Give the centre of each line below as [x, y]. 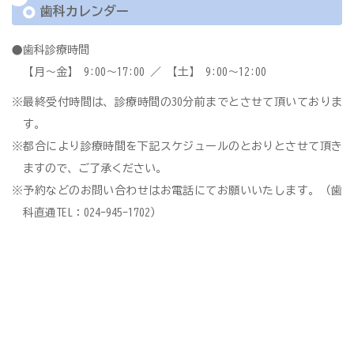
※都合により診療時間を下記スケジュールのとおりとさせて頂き [177, 147]
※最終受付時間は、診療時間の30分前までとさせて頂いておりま [177, 102]
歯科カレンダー [85, 11]
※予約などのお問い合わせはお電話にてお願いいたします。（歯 [177, 191]
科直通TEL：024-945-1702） [92, 213]
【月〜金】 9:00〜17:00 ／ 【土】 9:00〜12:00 [145, 72]
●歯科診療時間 [51, 50]
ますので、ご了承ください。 [95, 169]
